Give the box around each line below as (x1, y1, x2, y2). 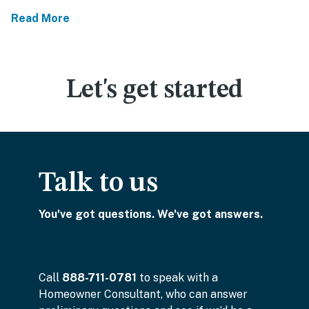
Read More (11, 11, 70, 25)
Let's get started (66, 77, 243, 103)
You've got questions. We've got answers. (39, 207, 263, 221)
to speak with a (137, 270, 218, 284)
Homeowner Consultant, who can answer (39, 287, 248, 301)
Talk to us (39, 170, 158, 198)
